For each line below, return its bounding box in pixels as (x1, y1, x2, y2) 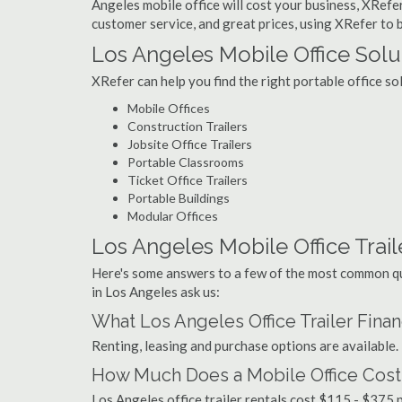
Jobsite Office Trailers (127, 136, 252, 152)
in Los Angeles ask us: (92, 284, 220, 300)
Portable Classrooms (127, 154, 244, 170)
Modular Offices (127, 208, 218, 223)
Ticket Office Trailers (127, 172, 248, 188)
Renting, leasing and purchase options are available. (92, 337, 398, 354)
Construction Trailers (127, 118, 248, 134)
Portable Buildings (127, 190, 230, 205)
